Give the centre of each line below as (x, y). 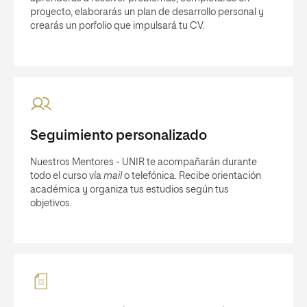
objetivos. (51, 203)
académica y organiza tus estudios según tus (130, 189)
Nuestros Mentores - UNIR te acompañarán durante (144, 162)
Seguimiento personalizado (119, 135)
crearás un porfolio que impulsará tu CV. (117, 26)
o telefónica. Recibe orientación (192, 176)
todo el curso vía (67, 176)
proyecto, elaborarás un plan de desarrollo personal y (147, 12)
